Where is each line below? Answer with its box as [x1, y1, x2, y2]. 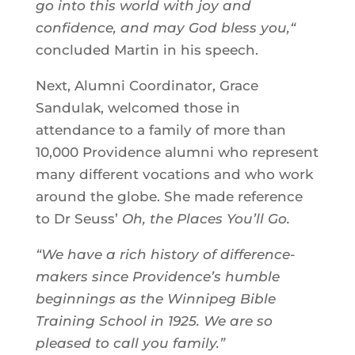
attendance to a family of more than [35, 122, 286, 139]
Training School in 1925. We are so [35, 313, 273, 330]
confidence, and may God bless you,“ [35, 20, 296, 36]
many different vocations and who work [35, 166, 313, 183]
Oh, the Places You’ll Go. [121, 211, 290, 227]
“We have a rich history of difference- [35, 246, 296, 263]
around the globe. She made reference [35, 189, 303, 205]
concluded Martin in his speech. [35, 42, 258, 59]
